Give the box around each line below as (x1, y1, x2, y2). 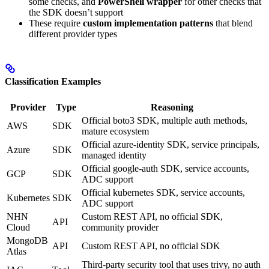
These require (29, 18, 83, 29)
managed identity (82, 150, 147, 160)
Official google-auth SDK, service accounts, (82, 163, 249, 174)
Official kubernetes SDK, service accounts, (82, 187, 245, 198)
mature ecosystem (82, 125, 149, 136)
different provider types (29, 29, 117, 40)
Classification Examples (5, 76, 101, 87)
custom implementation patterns (83, 18, 213, 29)
